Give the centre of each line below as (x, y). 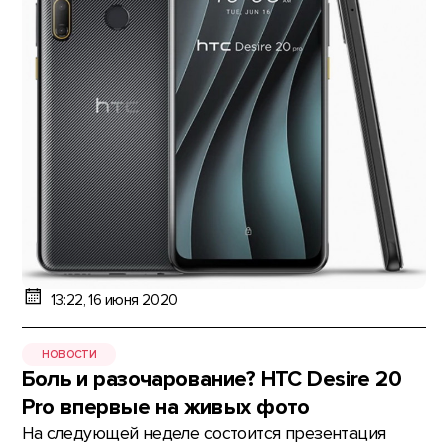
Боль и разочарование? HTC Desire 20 (212, 380)
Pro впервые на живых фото (166, 408)
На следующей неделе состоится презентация (204, 434)
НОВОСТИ (69, 354)
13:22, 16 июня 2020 (114, 300)
